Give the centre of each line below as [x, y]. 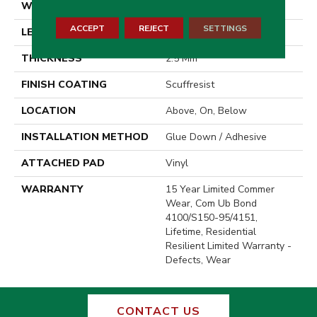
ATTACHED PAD [63, 163]
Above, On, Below [206, 111]
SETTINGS [225, 28]
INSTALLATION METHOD [85, 137]
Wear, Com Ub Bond [211, 204]
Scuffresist [190, 85]
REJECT [154, 28]
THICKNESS [52, 59]
